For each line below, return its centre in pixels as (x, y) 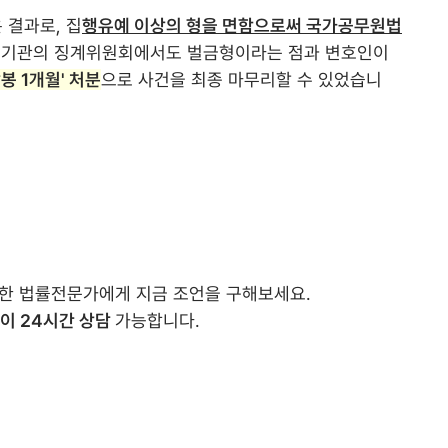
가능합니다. (157, 320)
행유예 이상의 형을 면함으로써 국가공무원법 (242, 25)
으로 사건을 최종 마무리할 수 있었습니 (241, 79)
